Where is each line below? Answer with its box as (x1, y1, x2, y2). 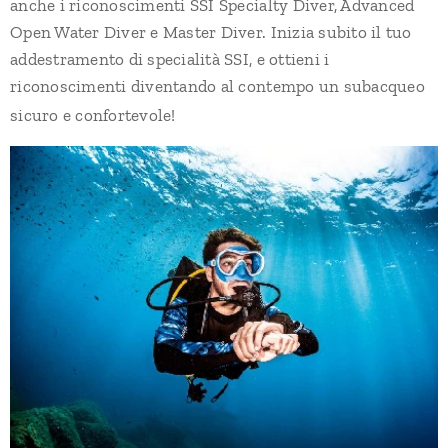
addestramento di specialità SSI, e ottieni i (10, 48, 330, 69)
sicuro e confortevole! (10, 104, 180, 125)
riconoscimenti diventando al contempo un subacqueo (10, 75, 425, 96)
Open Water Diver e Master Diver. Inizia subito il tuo (10, 21, 412, 42)
